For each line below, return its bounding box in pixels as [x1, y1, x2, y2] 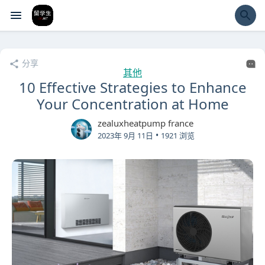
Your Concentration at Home [36, 94, 229, 114]
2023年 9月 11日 [97, 130, 153, 141]
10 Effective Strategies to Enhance [18, 77, 247, 97]
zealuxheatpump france [97, 117, 193, 129]
